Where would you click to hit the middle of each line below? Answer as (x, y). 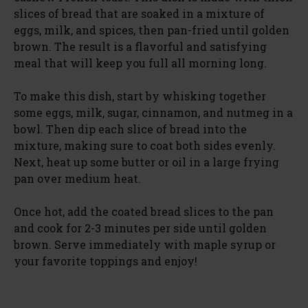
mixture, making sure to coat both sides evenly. (145, 145)
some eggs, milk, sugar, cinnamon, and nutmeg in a (153, 112)
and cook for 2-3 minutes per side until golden (140, 228)
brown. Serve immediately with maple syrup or (145, 244)
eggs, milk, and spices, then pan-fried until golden (152, 30)
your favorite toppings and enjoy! (106, 261)
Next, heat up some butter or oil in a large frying (146, 162)
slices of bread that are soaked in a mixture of (139, 13)
